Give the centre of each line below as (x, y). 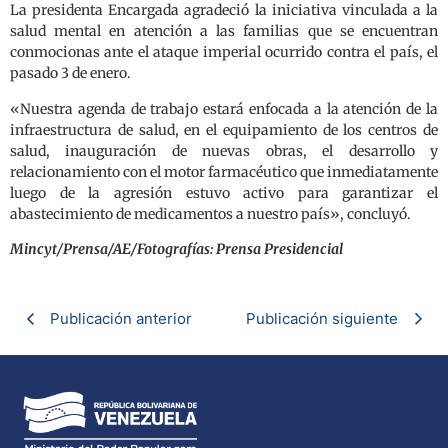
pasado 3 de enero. (70, 73)
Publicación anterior (121, 319)
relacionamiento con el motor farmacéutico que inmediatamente (224, 171)
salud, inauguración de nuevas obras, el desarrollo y (224, 150)
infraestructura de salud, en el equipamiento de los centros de (224, 129)
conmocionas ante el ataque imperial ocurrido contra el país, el (224, 52)
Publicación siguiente (322, 319)
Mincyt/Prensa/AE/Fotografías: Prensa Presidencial (176, 248)
